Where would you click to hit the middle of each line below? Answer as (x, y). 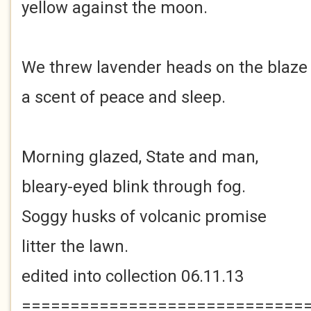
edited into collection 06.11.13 (133, 276)
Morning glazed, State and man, (140, 157)
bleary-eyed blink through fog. (134, 187)
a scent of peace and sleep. (124, 97)
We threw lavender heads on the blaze (165, 67)
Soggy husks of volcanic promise (144, 217)
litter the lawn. (75, 246)
